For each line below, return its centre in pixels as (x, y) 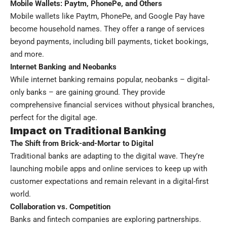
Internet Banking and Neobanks (63, 67)
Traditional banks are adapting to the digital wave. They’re (107, 156)
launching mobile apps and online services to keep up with (109, 168)
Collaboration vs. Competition (60, 206)
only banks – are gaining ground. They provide (88, 92)
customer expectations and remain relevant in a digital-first (109, 181)
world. (21, 194)
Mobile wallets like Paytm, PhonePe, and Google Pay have (107, 16)
